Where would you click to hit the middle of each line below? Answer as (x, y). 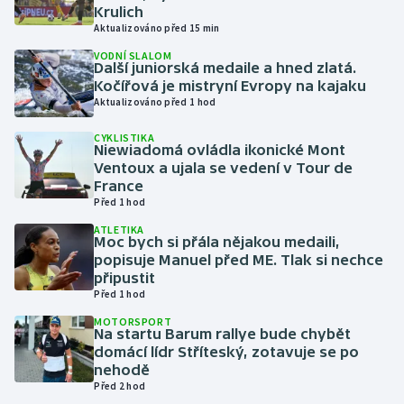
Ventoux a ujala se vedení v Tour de (224, 167)
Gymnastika (69, 41)
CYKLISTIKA (124, 137)
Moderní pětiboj (82, 344)
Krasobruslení (76, 215)
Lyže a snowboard (87, 301)
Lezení (53, 258)
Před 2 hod (120, 386)
